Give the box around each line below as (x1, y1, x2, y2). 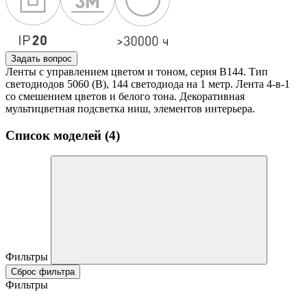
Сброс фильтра (11, 267, 75, 278)
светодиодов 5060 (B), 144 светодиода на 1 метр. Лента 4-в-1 (5, 78, 290, 90)
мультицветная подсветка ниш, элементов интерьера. (5, 103, 255, 114)
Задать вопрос (11, 53, 72, 64)
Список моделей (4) (5, 127, 120, 143)
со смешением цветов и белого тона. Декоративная (5, 90, 245, 102)
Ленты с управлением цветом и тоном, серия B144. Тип (5, 66, 268, 77)
